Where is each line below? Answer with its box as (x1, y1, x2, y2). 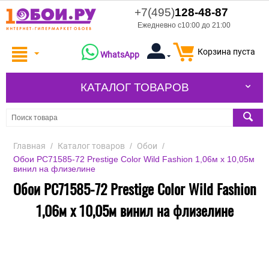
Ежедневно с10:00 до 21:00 (138, 21, 231, 29)
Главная (13, 141, 46, 151)
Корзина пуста (198, 47, 255, 57)
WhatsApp (100, 50, 139, 60)
